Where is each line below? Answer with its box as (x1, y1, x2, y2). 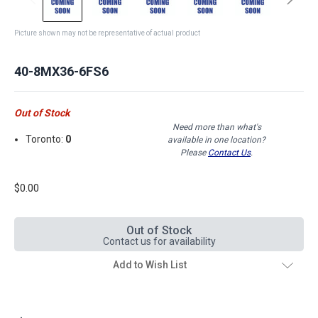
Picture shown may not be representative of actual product (14, 28, 200, 37)
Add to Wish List (113, 258, 187, 270)
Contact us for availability (102, 235, 216, 247)
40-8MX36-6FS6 (14, 63, 109, 79)
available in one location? (168, 134, 265, 145)
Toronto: (26, 133, 66, 146)
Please (180, 147, 208, 158)
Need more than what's (172, 121, 261, 132)
